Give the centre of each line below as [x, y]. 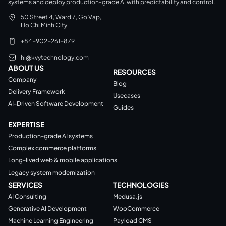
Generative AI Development [47, 209]
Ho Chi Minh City [44, 25]
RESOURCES [134, 72]
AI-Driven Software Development [56, 104]
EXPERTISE [26, 124]
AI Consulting [27, 197]
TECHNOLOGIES [141, 185]
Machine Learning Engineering [51, 221]
